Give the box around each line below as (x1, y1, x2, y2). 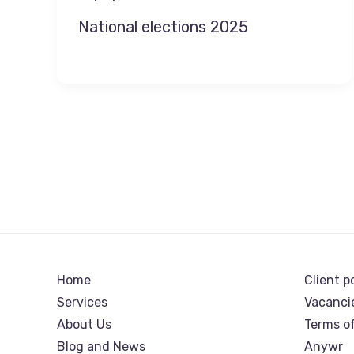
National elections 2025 (78, 17, 248, 36)
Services (57, 295, 107, 310)
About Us (57, 317, 111, 332)
